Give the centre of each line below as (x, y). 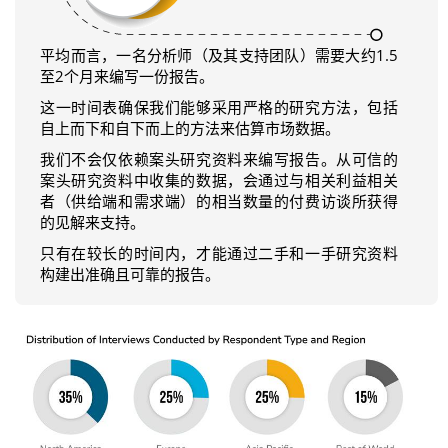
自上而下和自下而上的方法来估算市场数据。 (190, 127)
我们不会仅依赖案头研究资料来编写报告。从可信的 (219, 158)
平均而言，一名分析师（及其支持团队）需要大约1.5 (219, 54)
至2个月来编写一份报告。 (127, 75)
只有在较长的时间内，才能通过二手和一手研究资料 (219, 252)
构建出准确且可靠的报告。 (130, 273)
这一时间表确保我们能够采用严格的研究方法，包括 (219, 106)
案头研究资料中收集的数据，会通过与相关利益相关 (219, 179)
